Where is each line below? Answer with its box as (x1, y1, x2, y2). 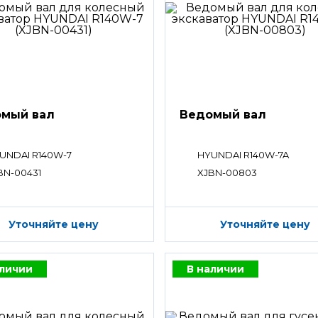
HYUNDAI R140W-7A (197, 149, 290, 160)
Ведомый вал (180, 108, 267, 121)
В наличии (187, 262, 245, 275)
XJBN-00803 (197, 167, 258, 178)
